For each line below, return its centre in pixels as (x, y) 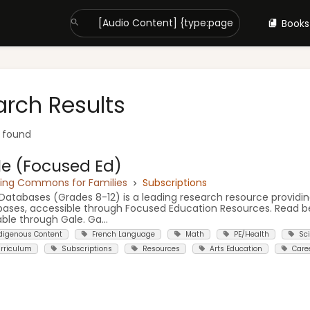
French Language (124, 234)
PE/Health (251, 234)
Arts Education (236, 249)
